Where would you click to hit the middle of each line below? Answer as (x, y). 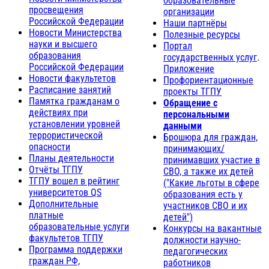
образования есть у (203, 194)
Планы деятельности (71, 158)
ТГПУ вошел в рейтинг (74, 181)
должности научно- (202, 240)
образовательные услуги (79, 226)
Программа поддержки (76, 249)
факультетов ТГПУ (66, 238)
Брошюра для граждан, (210, 137)
